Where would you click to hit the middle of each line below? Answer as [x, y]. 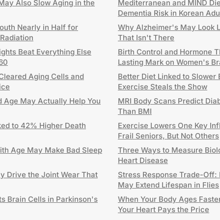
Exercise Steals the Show [163, 87]
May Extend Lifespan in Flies [168, 185]
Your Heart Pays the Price [164, 209]
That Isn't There [146, 38]
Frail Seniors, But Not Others [168, 136]
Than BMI [135, 111]
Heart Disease [143, 160]
